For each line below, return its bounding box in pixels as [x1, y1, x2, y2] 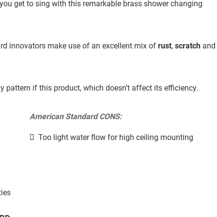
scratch [175, 41, 201, 51]
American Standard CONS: [29, 112, 122, 122]
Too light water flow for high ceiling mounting [38, 133, 193, 142]
